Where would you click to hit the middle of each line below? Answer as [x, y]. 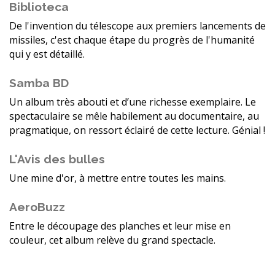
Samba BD [39, 83]
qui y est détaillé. [47, 54]
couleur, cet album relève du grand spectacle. [112, 240]
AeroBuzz [37, 207]
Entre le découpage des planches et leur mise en [120, 226]
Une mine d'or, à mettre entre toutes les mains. [118, 178]
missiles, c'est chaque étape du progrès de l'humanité [132, 40]
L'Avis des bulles [57, 159]
